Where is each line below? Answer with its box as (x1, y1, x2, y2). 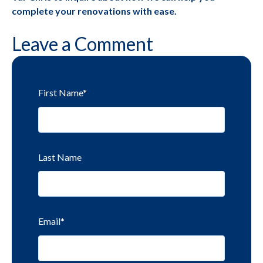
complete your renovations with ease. (12, 5, 177, 17)
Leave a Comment (12, 32, 153, 56)
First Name (38, 87, 83, 99)
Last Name (38, 151, 82, 163)
